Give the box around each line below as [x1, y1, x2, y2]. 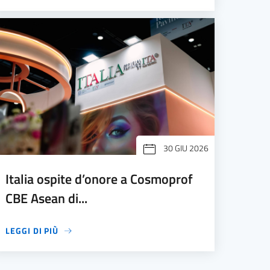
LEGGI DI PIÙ [5, 224, 59, 237]
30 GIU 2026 [163, 142, 209, 155]
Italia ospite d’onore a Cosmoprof [5, 169, 193, 189]
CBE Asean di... [5, 189, 88, 209]
